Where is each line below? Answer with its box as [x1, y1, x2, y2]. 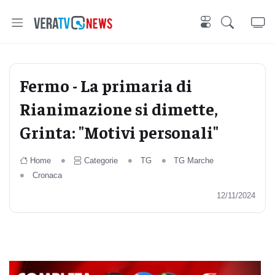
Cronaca [32, 171, 62, 180]
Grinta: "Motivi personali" [20, 121, 219, 142]
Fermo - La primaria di [20, 74, 192, 96]
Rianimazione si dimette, [20, 98, 218, 119]
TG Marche [174, 156, 214, 165]
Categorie [83, 156, 118, 165]
